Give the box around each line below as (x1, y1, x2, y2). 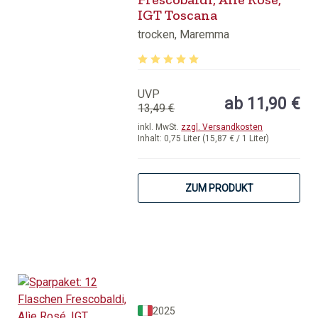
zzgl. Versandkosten (181, 122, 263, 132)
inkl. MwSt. (138, 122, 182, 132)
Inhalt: (138, 133, 165, 143)
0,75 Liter (164, 133, 203, 143)
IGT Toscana (138, 6, 218, 23)
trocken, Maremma (138, 28, 230, 41)
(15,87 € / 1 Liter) (202, 133, 270, 143)
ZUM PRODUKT (185, 182, 253, 194)
